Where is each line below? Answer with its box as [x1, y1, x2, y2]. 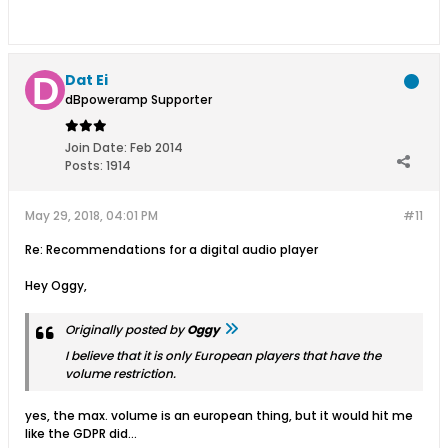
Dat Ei [65, 70, 108, 90]
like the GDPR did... [25, 425, 137, 442]
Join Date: [65, 139, 127, 156]
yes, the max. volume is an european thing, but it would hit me [25, 407, 413, 424]
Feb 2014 [130, 139, 183, 156]
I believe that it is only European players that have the [65, 347, 381, 364]
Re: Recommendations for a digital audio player [25, 241, 318, 258]
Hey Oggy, [25, 277, 87, 294]
